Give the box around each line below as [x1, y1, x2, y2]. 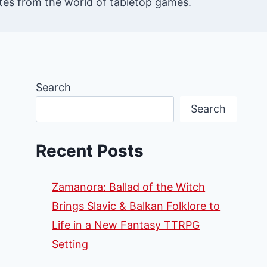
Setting [52, 237, 89, 250]
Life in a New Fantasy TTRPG [52, 218, 200, 231]
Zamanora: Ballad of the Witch [52, 180, 206, 193]
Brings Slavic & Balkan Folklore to [52, 199, 221, 212]
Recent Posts [36, 140, 144, 161]
